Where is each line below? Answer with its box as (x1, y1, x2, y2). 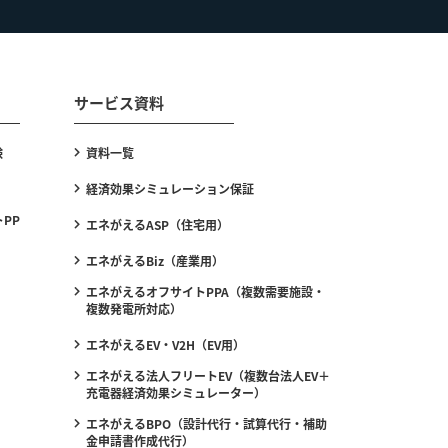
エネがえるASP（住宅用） (86, 216, 229, 233)
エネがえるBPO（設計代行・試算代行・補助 (86, 415, 327, 432)
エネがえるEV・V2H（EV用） (86, 336, 245, 353)
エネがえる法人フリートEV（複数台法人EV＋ (86, 367, 330, 384)
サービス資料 (74, 92, 164, 113)
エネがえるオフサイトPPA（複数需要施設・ (86, 283, 325, 300)
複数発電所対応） (86, 300, 182, 317)
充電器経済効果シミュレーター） (86, 384, 266, 401)
